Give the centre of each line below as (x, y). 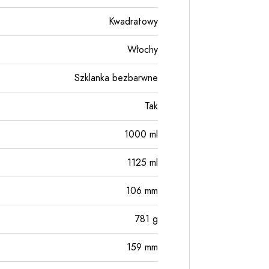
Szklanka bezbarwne (116, 78)
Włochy (143, 50)
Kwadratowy (133, 22)
